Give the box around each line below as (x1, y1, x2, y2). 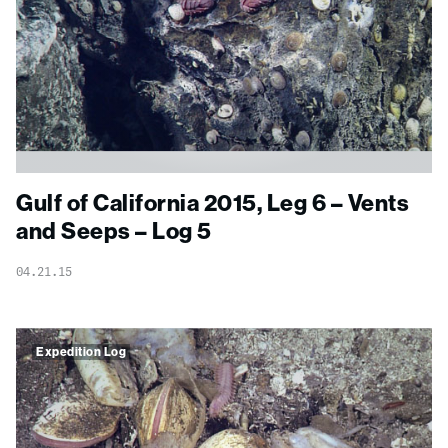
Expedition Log (36, 344, 126, 360)
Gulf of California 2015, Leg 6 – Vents (16, 188, 409, 218)
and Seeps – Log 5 (16, 216, 212, 246)
